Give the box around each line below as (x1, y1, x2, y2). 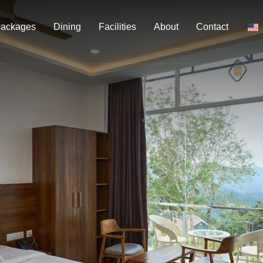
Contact (196, 22, 228, 32)
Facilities (99, 22, 136, 32)
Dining (53, 22, 81, 32)
